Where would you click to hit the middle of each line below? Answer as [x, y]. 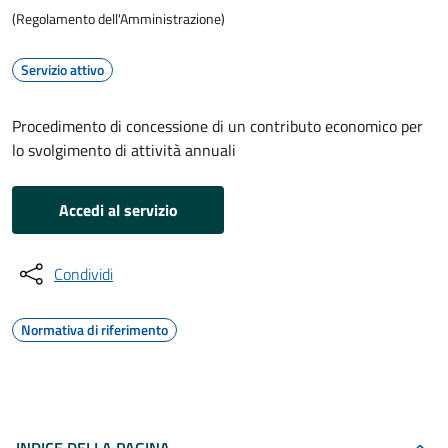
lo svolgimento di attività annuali [124, 150]
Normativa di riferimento [94, 329]
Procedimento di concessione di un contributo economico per [217, 126]
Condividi [83, 274]
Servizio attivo [62, 69]
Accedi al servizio [118, 210]
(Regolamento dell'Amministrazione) [118, 18]
